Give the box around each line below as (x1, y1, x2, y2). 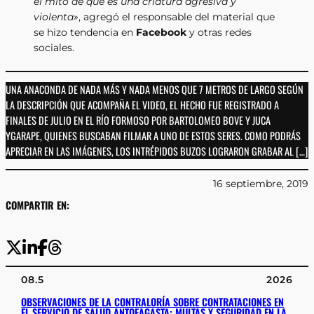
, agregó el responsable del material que (78, 11, 275, 24)
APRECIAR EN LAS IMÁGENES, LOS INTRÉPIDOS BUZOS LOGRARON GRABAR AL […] (6, 143, 308, 158)
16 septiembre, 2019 (213, 177, 308, 190)
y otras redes (186, 26, 252, 39)
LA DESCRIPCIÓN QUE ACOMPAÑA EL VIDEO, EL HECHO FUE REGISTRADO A (6, 97, 279, 112)
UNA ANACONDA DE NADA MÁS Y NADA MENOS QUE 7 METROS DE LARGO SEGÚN (6, 81, 303, 97)
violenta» (34, 11, 78, 24)
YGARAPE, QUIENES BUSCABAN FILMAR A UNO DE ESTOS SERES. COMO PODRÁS (6, 128, 301, 143)
